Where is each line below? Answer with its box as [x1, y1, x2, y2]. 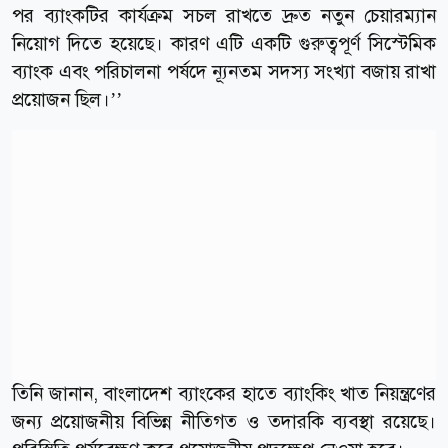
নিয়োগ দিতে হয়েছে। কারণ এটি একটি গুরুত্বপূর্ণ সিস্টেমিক [12, 30, 436, 56]
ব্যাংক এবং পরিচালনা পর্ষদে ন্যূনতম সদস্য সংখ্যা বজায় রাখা [12, 58, 436, 84]
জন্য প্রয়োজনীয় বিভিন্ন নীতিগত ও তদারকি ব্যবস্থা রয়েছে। [12, 408, 436, 434]
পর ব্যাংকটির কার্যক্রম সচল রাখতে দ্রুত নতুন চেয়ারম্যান [12, 2, 436, 28]
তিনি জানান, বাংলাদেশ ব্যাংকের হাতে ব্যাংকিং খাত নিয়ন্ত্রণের [12, 380, 436, 406]
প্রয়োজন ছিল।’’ [12, 86, 122, 112]
